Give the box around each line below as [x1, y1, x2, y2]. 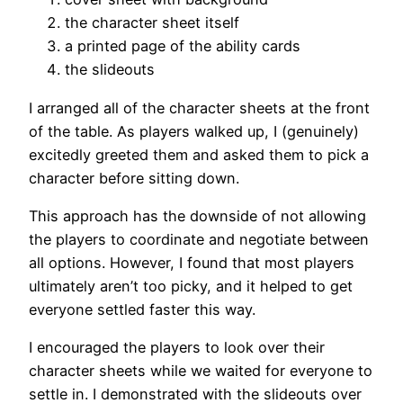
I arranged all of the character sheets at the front [29, 98, 370, 117]
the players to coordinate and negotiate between [29, 229, 369, 248]
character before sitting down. [29, 168, 239, 187]
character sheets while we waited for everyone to [29, 362, 372, 381]
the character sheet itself [65, 13, 239, 32]
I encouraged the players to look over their [29, 338, 325, 357]
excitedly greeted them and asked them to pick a [29, 145, 369, 164]
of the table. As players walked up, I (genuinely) [29, 121, 359, 140]
